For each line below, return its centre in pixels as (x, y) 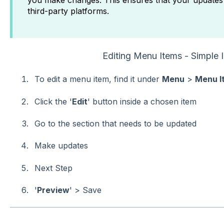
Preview (53, 190)
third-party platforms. (68, 11)
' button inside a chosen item (142, 101)
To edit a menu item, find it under (98, 79)
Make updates (61, 146)
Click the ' (53, 101)
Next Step (53, 168)
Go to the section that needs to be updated (115, 124)
